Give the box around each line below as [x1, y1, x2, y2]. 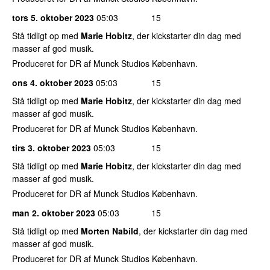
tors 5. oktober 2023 [12, 11, 94, 24]
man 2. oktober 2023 [12, 206, 95, 219]
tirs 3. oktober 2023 [12, 141, 91, 154]
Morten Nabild [81, 224, 139, 237]
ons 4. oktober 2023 [12, 76, 93, 89]
